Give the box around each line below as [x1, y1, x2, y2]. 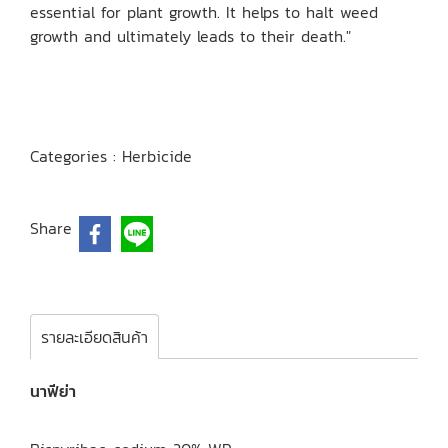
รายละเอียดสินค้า [41, 325, 148, 349]
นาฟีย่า [30, 379, 76, 403]
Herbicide [122, 144, 192, 168]
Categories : [30, 144, 122, 168]
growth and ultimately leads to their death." [30, 24, 351, 48]
